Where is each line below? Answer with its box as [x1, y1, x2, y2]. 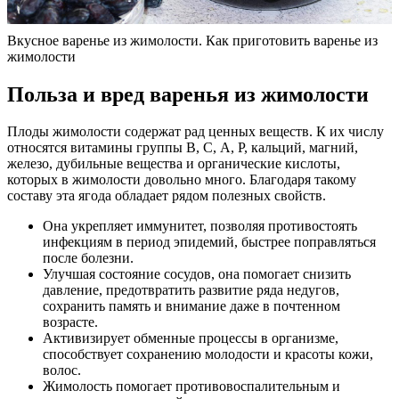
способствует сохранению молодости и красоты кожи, [43, 346, 373, 362]
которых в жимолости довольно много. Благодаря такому [7, 172, 356, 188]
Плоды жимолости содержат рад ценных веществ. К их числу [7, 124, 384, 140]
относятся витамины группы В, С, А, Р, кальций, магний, [7, 140, 358, 156]
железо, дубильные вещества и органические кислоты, [7, 156, 340, 172]
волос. [43, 362, 81, 379]
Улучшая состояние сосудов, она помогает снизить [43, 266, 351, 282]
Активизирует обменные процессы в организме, [43, 330, 338, 346]
